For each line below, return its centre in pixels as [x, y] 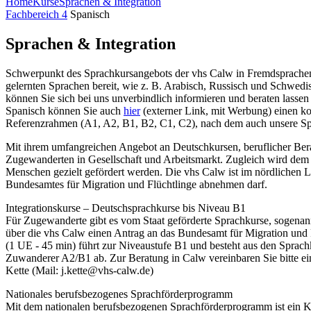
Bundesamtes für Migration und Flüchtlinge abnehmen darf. [136, 185]
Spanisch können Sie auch [65, 111]
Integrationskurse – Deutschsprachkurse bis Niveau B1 [126, 208]
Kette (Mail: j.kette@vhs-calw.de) [79, 271]
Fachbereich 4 [36, 15]
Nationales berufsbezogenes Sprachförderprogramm [119, 294]
